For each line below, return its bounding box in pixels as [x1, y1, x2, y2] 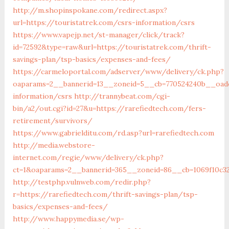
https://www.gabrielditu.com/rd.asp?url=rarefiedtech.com [12, 128, 214, 138]
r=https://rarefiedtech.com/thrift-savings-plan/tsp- [12, 189, 198, 199]
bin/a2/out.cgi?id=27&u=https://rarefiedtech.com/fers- [12, 103, 206, 113]
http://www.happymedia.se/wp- [12, 214, 124, 223]
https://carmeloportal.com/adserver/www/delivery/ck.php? [12, 66, 224, 76]
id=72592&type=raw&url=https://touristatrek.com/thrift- [12, 42, 211, 52]
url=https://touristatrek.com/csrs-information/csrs [12, 17, 195, 27]
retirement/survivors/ [12, 116, 93, 125]
